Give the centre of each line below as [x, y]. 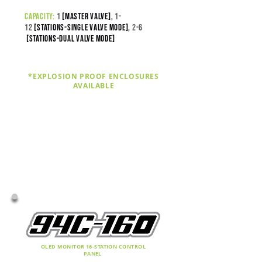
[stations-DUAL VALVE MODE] [70, 39]
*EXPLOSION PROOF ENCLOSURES [94, 76]
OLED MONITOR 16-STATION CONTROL [93, 247]
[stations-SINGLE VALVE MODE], [83, 28]
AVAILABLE [94, 86]
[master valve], [88, 17]
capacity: [40, 17]
